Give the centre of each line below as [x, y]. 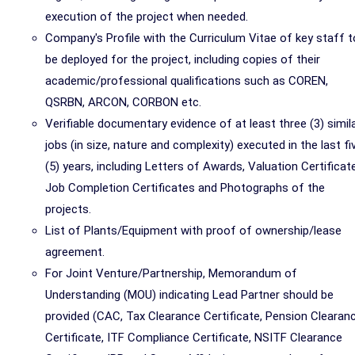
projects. [68, 209]
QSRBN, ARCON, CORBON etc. [123, 102]
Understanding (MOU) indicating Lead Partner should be [189, 295]
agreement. [75, 252]
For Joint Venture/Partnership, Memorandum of [171, 273]
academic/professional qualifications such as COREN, [187, 81]
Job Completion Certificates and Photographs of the [185, 188]
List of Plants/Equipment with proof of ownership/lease [193, 231]
